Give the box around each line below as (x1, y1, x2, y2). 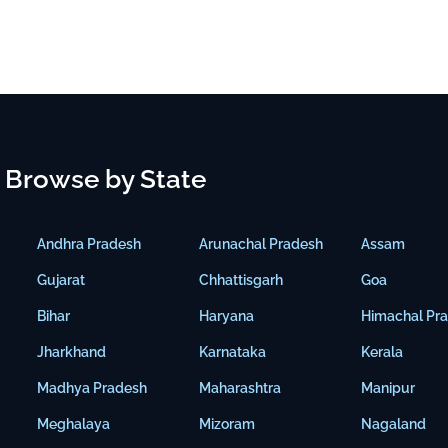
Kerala (361, 344, 404, 361)
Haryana (199, 308, 255, 325)
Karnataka (199, 344, 267, 361)
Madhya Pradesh (37, 380, 148, 397)
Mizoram (199, 416, 256, 433)
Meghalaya (37, 416, 111, 433)
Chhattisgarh (199, 272, 284, 289)
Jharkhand (37, 344, 107, 361)
